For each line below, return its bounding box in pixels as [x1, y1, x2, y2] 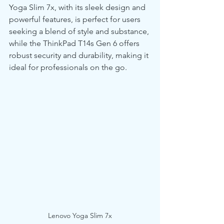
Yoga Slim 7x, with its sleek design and [9, 2, 147, 12]
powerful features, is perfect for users [9, 14, 142, 24]
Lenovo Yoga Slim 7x [48, 211, 112, 220]
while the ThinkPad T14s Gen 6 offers [9, 38, 141, 48]
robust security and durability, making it [9, 50, 150, 60]
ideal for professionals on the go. [9, 62, 127, 72]
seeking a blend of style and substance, [9, 26, 151, 36]
